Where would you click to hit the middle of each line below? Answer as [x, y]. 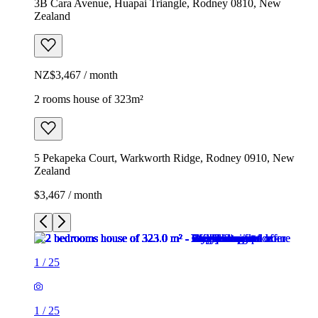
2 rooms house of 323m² [89, 99]
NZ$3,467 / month [76, 75]
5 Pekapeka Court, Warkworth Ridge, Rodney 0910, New [164, 158]
